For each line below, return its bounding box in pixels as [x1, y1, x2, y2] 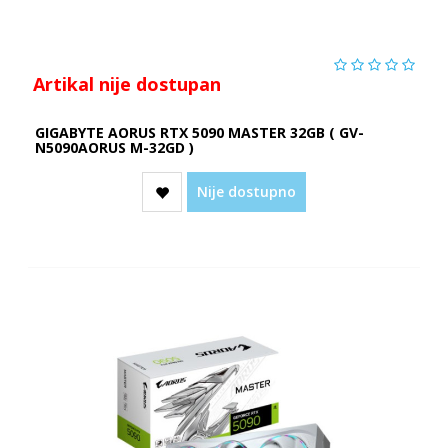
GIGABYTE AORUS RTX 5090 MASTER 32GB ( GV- [34, 122, 364, 142]
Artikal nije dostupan [32, 71, 221, 96]
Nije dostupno [197, 181, 296, 201]
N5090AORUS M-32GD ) [34, 137, 194, 157]
